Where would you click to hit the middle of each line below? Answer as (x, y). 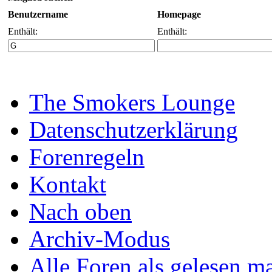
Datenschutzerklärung (134, 129)
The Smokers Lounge (132, 102)
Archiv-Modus (100, 239)
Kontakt (68, 184)
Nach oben (80, 211)
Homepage (179, 14)
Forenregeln (87, 157)
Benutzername (38, 14)
